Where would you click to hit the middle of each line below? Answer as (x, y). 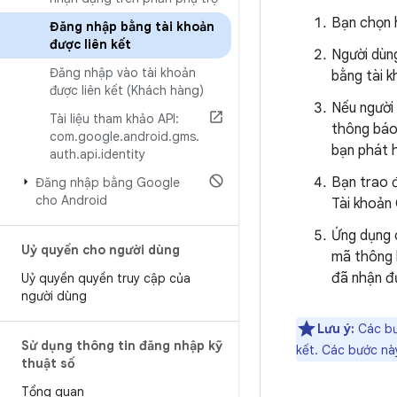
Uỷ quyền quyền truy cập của (106, 278)
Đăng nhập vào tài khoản (123, 73)
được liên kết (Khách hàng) (127, 90)
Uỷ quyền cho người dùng (101, 250)
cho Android (71, 200)
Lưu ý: (336, 329)
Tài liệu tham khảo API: (114, 119)
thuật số (48, 363)
